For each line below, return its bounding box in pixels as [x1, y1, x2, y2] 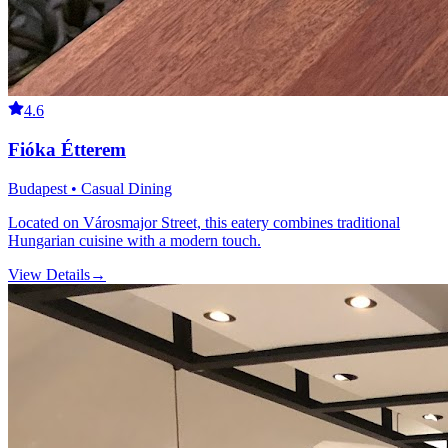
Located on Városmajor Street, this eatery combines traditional [8, 213, 400, 231]
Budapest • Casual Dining [8, 179, 172, 197]
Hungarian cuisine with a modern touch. [8, 231, 261, 249]
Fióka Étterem [8, 138, 126, 160]
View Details [8, 265, 90, 283]
